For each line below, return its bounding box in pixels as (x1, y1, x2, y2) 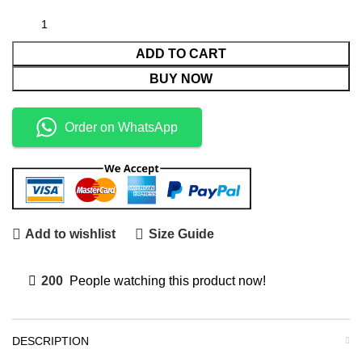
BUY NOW (149, 71, 213, 86)
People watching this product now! (69, 273, 266, 288)
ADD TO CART (136, 46, 226, 61)
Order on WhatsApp (65, 120, 178, 134)
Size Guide (148, 227, 214, 242)
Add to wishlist (25, 227, 116, 242)
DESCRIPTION (12, 334, 89, 347)
